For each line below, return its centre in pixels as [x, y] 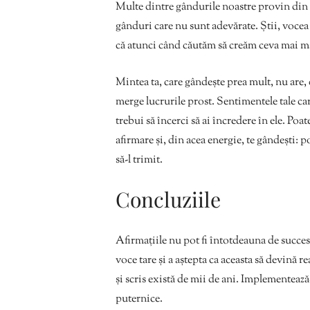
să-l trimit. [139, 160]
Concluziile [168, 199]
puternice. [139, 299]
